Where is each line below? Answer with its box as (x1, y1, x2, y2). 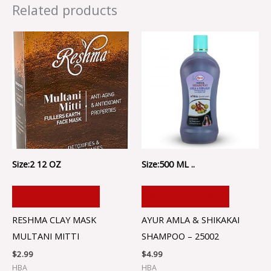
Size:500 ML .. (142, 157, 195, 170)
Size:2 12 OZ (12, 157, 61, 170)
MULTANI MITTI (12, 230, 79, 243)
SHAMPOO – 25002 (142, 230, 219, 243)
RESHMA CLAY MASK (12, 214, 96, 226)
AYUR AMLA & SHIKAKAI (142, 214, 240, 226)
